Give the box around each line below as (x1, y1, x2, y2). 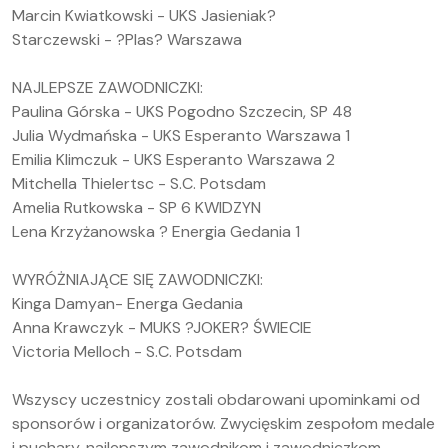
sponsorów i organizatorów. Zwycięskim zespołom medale (12, 413, 435, 434)
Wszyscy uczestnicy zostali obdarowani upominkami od (12, 389, 420, 410)
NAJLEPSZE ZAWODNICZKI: (12, 77, 203, 98)
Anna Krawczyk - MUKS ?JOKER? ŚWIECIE (12, 317, 312, 338)
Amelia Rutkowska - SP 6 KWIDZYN (12, 197, 261, 218)
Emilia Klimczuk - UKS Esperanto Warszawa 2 (12, 149, 335, 170)
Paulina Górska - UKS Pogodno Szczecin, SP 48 (12, 101, 352, 122)
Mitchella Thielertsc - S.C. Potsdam (12, 173, 266, 194)
